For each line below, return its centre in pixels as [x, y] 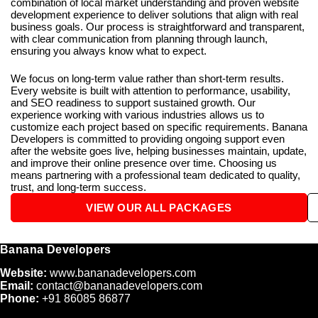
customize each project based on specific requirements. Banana [159, 127]
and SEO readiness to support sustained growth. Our [133, 103]
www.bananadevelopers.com [123, 273]
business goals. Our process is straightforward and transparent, [158, 26]
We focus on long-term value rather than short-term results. [147, 78]
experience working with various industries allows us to [137, 115]
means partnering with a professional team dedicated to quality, [155, 175]
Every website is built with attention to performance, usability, [150, 91]
